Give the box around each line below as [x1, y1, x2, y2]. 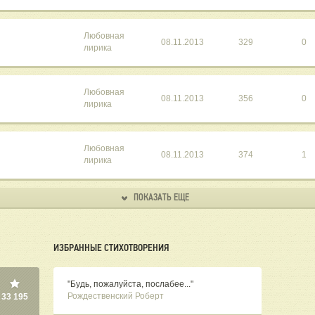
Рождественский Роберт [67, 291, 164, 302]
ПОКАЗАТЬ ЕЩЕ [133, 192, 189, 203]
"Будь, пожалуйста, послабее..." [67, 279, 193, 290]
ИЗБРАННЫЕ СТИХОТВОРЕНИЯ [53, 242, 169, 254]
